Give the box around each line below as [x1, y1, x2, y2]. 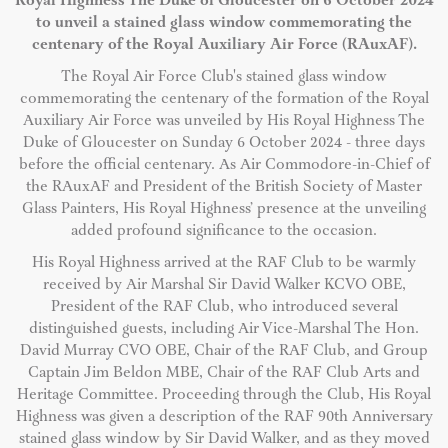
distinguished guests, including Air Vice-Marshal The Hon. [29, 319, 419, 339]
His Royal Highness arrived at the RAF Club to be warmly [32, 253, 416, 273]
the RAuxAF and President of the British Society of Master [26, 177, 422, 197]
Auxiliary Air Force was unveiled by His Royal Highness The [23, 111, 425, 131]
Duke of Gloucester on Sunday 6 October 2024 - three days [23, 133, 425, 153]
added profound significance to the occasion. [71, 221, 377, 241]
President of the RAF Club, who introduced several [50, 297, 398, 317]
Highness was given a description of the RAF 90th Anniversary [15, 407, 433, 427]
